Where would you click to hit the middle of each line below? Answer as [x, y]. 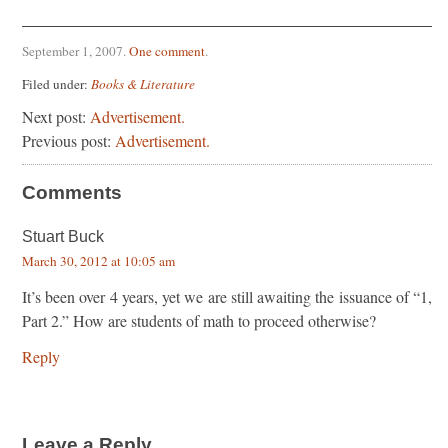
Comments [72, 192]
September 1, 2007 [72, 51]
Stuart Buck [63, 236]
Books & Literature [143, 83]
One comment [167, 51]
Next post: [56, 116]
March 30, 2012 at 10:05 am [98, 260]
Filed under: [56, 83]
